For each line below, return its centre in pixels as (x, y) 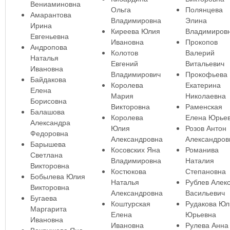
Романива (202, 150)
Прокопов (201, 42)
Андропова (49, 47)
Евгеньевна (49, 36)
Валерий (200, 53)
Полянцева (204, 9)
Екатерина (203, 85)
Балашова (47, 112)
